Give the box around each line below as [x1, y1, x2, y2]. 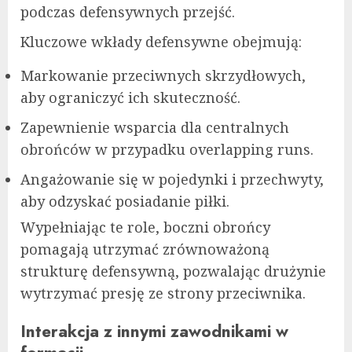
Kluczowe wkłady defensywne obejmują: [20, 31, 302, 51]
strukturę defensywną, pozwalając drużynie [20, 261, 326, 280]
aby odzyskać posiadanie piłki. [20, 191, 229, 211]
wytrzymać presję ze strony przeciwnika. [20, 283, 306, 302]
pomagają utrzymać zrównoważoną [20, 239, 269, 258]
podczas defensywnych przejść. [20, 2, 235, 21]
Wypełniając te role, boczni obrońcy [20, 217, 270, 236]
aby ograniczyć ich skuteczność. [20, 87, 240, 107]
